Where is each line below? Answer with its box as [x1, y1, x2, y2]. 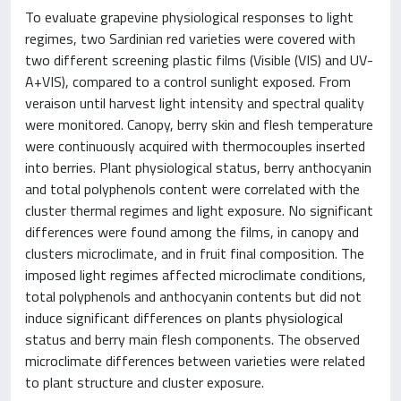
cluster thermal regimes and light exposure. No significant [25, 200, 373, 221]
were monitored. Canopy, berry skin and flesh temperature [25, 114, 373, 135]
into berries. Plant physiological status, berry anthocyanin [25, 157, 371, 178]
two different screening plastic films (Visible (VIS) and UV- [25, 49, 373, 71]
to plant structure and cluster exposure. [25, 371, 264, 393]
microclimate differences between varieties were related [25, 350, 365, 371]
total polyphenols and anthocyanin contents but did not [25, 286, 362, 307]
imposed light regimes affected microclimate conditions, [25, 264, 366, 286]
